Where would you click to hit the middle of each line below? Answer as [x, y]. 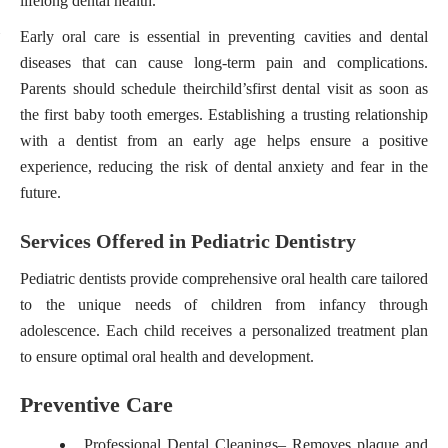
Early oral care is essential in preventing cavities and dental [224, 36]
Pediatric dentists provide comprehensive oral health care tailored [224, 278]
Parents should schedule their [115, 88]
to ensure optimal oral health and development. [167, 356]
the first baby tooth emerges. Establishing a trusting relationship [224, 114]
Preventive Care [96, 404]
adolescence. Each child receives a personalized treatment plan [224, 330]
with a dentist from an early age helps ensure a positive [224, 140]
